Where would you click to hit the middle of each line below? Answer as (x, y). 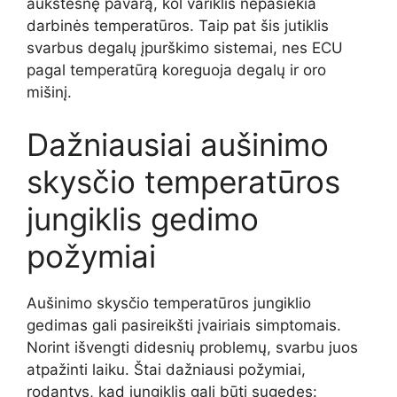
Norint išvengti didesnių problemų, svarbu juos (192, 348)
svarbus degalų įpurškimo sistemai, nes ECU (185, 47)
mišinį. (49, 92)
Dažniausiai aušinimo (178, 145)
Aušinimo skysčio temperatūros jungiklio (169, 304)
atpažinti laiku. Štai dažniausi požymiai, (166, 370)
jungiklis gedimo (143, 219)
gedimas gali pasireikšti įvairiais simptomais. (184, 326)
